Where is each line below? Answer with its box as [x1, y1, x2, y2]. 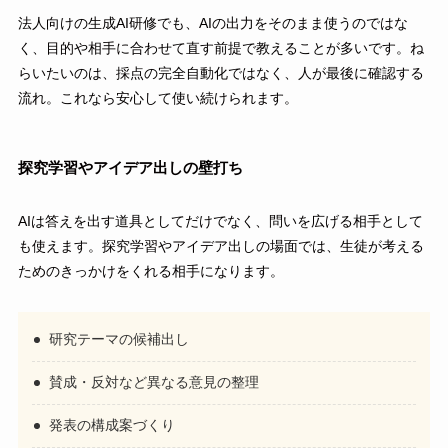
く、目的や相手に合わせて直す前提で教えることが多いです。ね [17, 40, 424, 56]
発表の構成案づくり [49, 417, 176, 434]
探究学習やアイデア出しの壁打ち [17, 159, 243, 177]
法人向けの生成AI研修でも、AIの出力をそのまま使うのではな [17, 15, 408, 31]
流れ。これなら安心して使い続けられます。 [17, 90, 298, 106]
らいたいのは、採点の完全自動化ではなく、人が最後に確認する [17, 65, 424, 81]
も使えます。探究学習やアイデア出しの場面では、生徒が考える [17, 237, 424, 254]
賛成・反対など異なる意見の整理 [49, 374, 260, 391]
